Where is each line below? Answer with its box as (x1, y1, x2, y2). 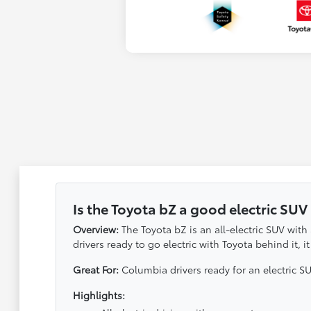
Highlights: (72, 287, 125, 302)
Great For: (72, 262, 119, 276)
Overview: (72, 221, 119, 236)
